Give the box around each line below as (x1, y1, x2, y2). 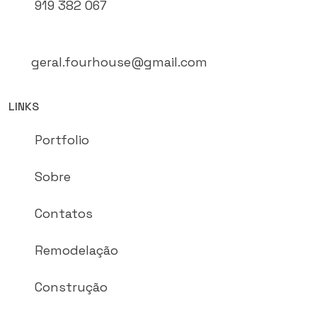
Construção (35, 278, 108, 295)
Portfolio (35, 131, 89, 148)
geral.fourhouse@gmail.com (31, 53, 207, 70)
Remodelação (35, 241, 118, 258)
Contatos (35, 204, 93, 221)
